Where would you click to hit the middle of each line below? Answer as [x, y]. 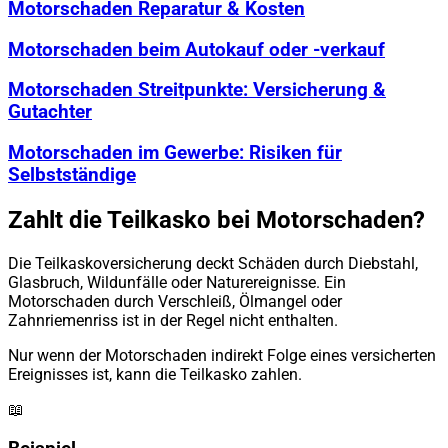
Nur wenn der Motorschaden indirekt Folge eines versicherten [222, 355]
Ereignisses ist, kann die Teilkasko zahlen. [155, 374]
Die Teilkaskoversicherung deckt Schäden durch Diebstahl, [213, 263]
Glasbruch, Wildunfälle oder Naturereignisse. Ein [177, 282]
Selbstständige [72, 175]
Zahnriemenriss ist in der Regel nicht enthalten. [173, 320]
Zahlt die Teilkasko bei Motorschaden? [216, 220]
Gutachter [50, 112]
